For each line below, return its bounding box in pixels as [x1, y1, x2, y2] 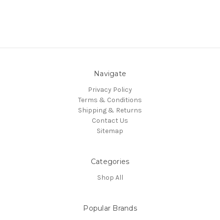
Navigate [94, 69, 126, 79]
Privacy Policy [88, 85, 132, 94]
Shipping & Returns [78, 106, 142, 115]
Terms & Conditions [78, 96, 142, 105]
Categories [90, 157, 130, 166]
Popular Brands [83, 204, 137, 213]
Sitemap [97, 127, 123, 136]
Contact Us [92, 116, 128, 125]
